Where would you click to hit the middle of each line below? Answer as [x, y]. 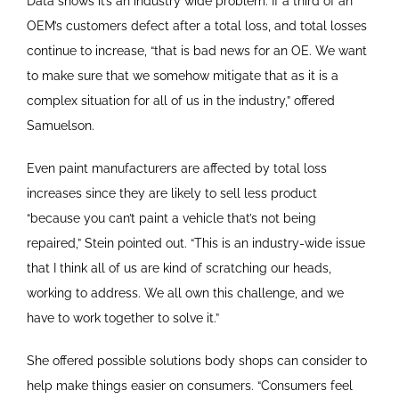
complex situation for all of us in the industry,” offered [180, 100]
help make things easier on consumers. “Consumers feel [189, 385]
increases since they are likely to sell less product [171, 193]
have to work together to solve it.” [122, 318]
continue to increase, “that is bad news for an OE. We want [196, 50]
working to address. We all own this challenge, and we [185, 293]
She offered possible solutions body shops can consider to [196, 360]
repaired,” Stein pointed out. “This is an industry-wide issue [195, 243]
